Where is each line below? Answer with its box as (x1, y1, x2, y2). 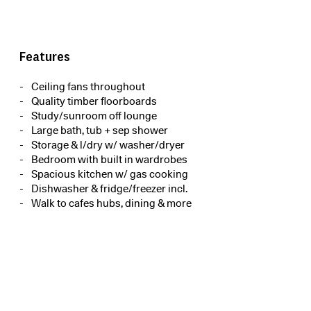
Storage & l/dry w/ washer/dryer (31, 139, 185, 152)
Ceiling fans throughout (31, 81, 145, 94)
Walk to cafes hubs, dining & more (31, 197, 192, 210)
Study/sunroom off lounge (31, 110, 157, 123)
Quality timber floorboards (31, 95, 157, 108)
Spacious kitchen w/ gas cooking (31, 168, 188, 181)
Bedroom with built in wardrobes (31, 153, 187, 167)
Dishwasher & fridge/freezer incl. (31, 183, 187, 196)
